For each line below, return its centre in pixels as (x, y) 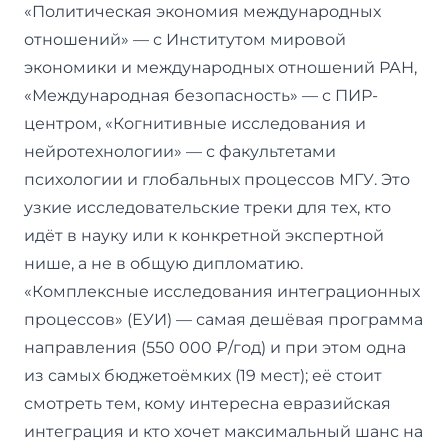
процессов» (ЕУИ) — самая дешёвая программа (223, 319)
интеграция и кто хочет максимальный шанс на (223, 431)
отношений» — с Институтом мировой (185, 39)
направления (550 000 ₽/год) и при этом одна (215, 347)
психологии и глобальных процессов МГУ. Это (217, 179)
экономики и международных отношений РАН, (220, 67)
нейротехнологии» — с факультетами (180, 151)
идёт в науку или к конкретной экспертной (204, 235)
